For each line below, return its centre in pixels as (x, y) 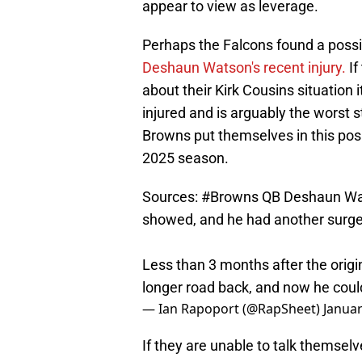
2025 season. (185, 158)
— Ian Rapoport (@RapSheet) (233, 309)
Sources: (172, 197)
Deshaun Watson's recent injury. (246, 68)
